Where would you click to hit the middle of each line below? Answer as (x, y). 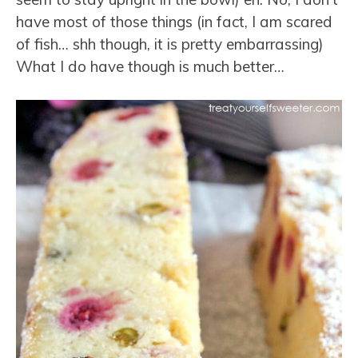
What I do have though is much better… (150, 66)
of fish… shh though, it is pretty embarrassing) (170, 44)
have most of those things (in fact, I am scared (174, 21)
